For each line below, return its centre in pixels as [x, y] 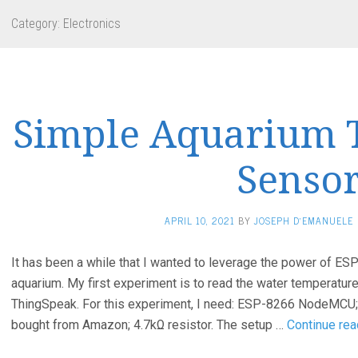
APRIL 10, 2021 [200, 221]
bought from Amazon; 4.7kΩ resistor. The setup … [149, 325]
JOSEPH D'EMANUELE [304, 221]
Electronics [92, 24]
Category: [37, 24]
